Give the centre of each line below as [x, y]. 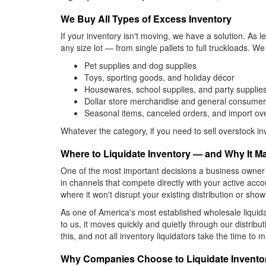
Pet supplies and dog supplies [140, 65]
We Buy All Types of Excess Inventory [146, 19]
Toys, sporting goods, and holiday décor [159, 77]
